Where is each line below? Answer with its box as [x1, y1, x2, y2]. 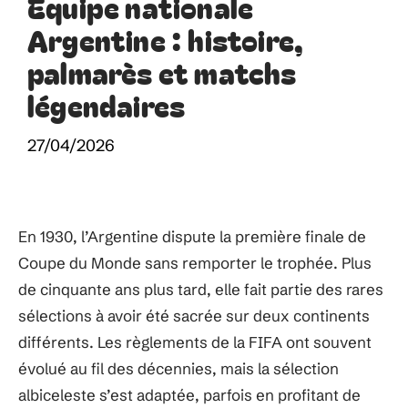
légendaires [27, 84, 186, 126]
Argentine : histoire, [27, 18, 304, 60]
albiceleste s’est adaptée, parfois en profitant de [18, 385, 361, 404]
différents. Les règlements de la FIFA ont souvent [18, 332, 372, 352]
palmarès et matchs [27, 51, 297, 93]
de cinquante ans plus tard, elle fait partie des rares [18, 280, 383, 299]
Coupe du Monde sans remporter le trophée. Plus [18, 253, 372, 272]
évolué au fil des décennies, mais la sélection [18, 359, 339, 378]
